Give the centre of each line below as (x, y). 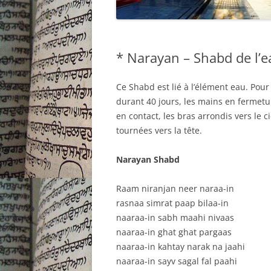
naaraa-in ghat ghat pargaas (174, 232)
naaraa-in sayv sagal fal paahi (177, 261)
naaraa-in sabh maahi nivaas (175, 217)
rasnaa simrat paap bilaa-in (172, 203)
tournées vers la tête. (159, 130)
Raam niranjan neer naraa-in (175, 188)
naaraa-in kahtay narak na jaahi (181, 246)
